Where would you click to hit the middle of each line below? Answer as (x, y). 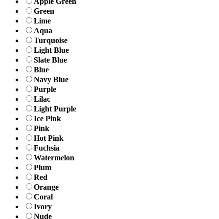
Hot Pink (49, 138)
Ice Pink (47, 119)
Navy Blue (51, 80)
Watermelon (54, 158)
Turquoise (51, 41)
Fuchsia (47, 148)
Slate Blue (50, 60)
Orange (46, 187)
